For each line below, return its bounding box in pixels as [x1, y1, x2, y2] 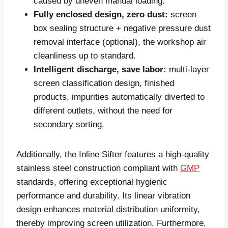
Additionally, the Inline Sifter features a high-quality [16, 149, 209, 159]
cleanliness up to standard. [34, 50, 136, 61]
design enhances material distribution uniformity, [16, 204, 200, 214]
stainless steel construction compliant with [16, 163, 180, 173]
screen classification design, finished [34, 78, 174, 88]
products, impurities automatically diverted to [34, 92, 205, 102]
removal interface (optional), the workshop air [34, 37, 206, 47]
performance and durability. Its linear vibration [16, 190, 190, 201]
